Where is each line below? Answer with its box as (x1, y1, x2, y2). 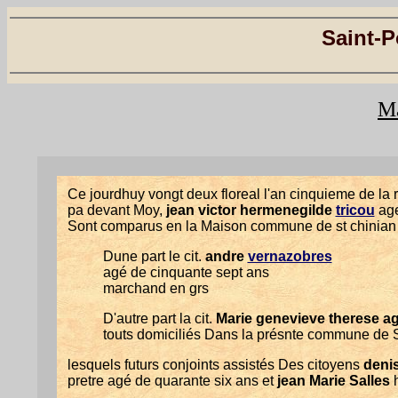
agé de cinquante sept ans (102, 265, 269, 280)
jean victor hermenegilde (165, 203, 336, 218)
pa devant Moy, (67, 203, 166, 218)
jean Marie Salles (276, 373, 390, 388)
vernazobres (247, 249, 332, 264)
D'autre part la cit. (102, 311, 216, 326)
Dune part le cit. (102, 249, 205, 264)
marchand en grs (102, 281, 209, 296)
